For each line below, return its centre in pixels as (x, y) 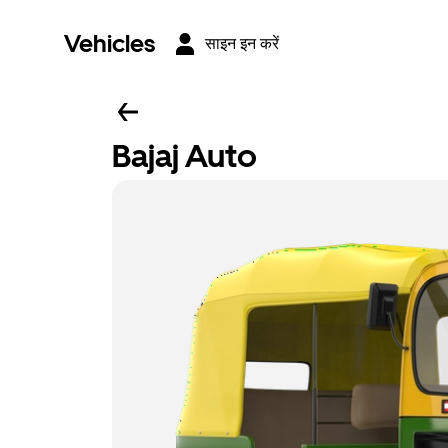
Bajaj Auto (184, 156)
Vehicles (109, 43)
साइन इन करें (242, 43)
